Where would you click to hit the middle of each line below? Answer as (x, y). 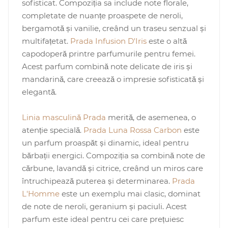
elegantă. (39, 92)
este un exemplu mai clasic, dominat (130, 193)
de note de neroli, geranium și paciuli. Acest (104, 206)
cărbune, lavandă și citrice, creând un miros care (112, 168)
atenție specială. (52, 130)
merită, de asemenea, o (151, 117)
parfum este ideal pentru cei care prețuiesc (103, 219)
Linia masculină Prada (64, 117)
